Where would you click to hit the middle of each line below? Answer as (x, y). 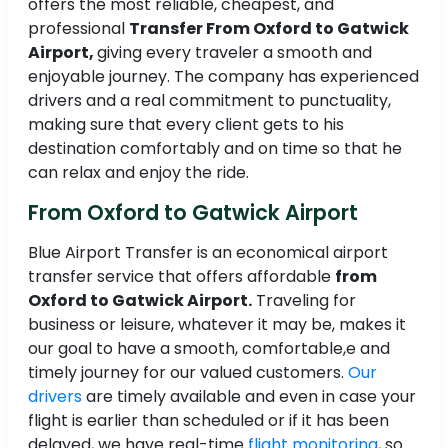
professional (78, 29)
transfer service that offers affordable (181, 277)
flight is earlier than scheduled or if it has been (208, 421)
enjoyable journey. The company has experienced (223, 77)
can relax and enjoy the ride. (138, 173)
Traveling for (304, 301)
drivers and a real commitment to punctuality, (209, 101)
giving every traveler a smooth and (234, 53)
